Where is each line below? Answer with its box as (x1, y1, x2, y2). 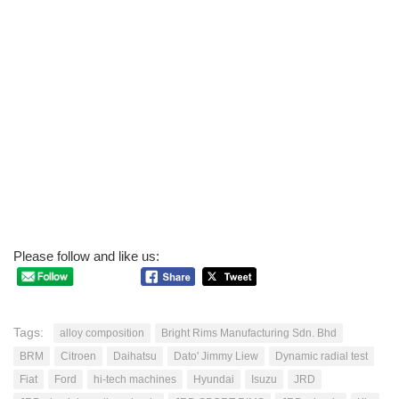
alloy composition (60, 326, 144, 339)
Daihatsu (113, 349, 157, 362)
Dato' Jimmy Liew (174, 349, 258, 362)
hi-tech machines (94, 372, 176, 386)
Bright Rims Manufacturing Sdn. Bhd (161, 326, 337, 339)
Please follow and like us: (13, 248, 159, 265)
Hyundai (193, 372, 234, 386)
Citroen (61, 349, 96, 362)
